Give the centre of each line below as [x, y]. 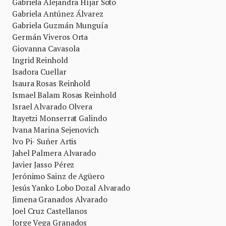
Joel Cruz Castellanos [50, 211]
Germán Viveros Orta [50, 37]
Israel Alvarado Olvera [52, 106]
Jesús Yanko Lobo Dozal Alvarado [71, 188]
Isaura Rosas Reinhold [51, 83]
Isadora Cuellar [39, 72]
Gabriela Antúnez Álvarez [58, 14]
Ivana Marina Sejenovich [55, 130]
